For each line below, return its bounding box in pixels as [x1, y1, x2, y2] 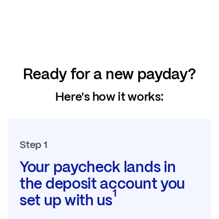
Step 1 [20, 138, 47, 151]
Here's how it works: [55, 88, 164, 104]
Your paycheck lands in [20, 157, 176, 176]
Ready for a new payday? [23, 64, 196, 84]
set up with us [20, 190, 112, 210]
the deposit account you [20, 174, 185, 193]
